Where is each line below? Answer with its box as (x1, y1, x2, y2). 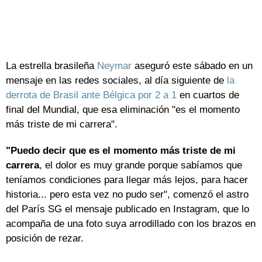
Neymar (97, 60, 132, 72)
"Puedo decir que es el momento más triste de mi (6, 145, 236, 157)
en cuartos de (177, 89, 239, 101)
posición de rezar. (6, 233, 84, 244)
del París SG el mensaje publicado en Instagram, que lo (6, 204, 249, 215)
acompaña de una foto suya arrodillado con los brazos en (6, 218, 256, 230)
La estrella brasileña (6, 60, 94, 72)
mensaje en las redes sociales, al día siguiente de (6, 75, 227, 87)
